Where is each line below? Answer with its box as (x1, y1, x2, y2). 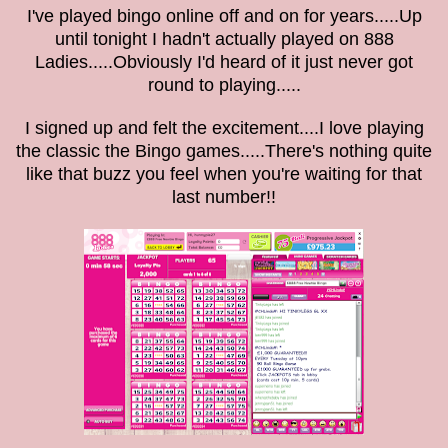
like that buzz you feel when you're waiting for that (26, 164, 422, 185)
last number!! (172, 187, 276, 208)
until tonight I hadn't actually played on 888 (54, 29, 394, 50)
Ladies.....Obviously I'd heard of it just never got (35, 52, 413, 73)
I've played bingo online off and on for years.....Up (26, 6, 422, 27)
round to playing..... (147, 75, 301, 96)
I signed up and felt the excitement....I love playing (24, 118, 424, 139)
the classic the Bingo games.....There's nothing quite (16, 141, 432, 162)
